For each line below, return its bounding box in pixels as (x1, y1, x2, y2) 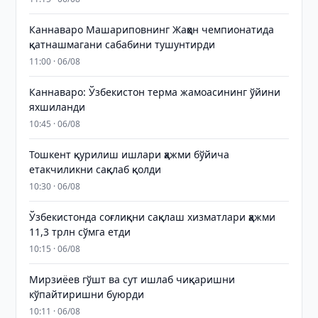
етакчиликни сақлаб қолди (29, 163, 162, 176)
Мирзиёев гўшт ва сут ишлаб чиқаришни (29, 273, 236, 286)
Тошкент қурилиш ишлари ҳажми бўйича (29, 148, 230, 161)
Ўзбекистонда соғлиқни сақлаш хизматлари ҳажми (29, 210, 276, 224)
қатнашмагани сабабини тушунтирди (29, 38, 216, 51)
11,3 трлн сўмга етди (29, 225, 131, 238)
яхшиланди (29, 100, 86, 114)
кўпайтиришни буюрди (29, 287, 145, 301)
